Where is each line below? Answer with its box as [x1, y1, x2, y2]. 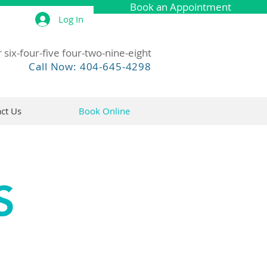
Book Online [79, 105, 130, 117]
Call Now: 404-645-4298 [29, 60, 151, 73]
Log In [58, 13, 84, 25]
